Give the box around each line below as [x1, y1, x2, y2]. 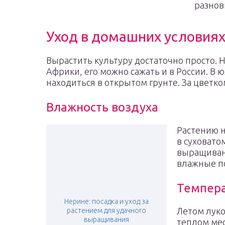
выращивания [84, 215, 129, 223]
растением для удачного [67, 206, 146, 214]
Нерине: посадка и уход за [64, 197, 149, 205]
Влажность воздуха [46, 100, 158, 114]
